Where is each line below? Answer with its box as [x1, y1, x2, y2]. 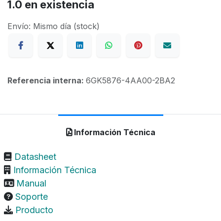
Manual [16, 178, 46, 188]
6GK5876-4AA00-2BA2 [86, 75, 175, 85]
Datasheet [14, 151, 56, 162]
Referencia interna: [7, 75, 86, 85]
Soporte [15, 191, 48, 202]
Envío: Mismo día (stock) [7, 21, 100, 31]
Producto [15, 204, 53, 215]
